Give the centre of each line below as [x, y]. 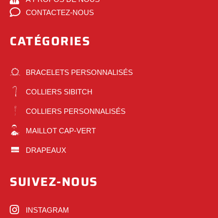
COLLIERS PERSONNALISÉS [75, 111]
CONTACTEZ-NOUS [60, 12]
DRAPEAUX [46, 150]
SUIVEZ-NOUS [54, 182]
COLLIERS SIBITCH [59, 91]
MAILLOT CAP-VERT [61, 130]
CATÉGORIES [50, 41]
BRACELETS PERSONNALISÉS [79, 72]
